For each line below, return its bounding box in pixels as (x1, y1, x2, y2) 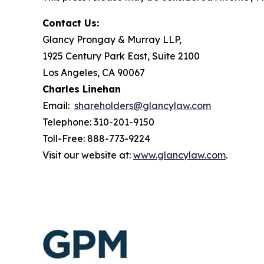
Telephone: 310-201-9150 (42, 115, 154, 128)
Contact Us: (42, 16, 99, 29)
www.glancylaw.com (133, 148, 226, 161)
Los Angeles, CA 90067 (42, 66, 145, 78)
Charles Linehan (42, 82, 121, 95)
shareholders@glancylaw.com (74, 99, 211, 111)
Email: (42, 99, 74, 111)
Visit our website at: (42, 148, 133, 161)
